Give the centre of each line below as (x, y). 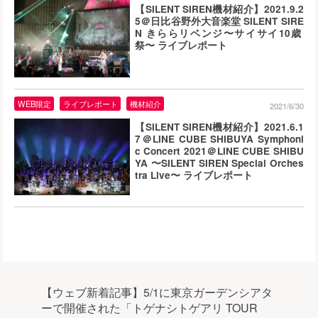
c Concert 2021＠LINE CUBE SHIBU (219, 150)
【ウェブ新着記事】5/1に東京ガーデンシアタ (157, 292)
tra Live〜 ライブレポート (194, 175)
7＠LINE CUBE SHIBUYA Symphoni (219, 138)
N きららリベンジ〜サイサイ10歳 (219, 33)
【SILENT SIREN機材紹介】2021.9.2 (219, 9)
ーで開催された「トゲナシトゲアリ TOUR (149, 307)
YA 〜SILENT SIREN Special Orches (219, 163)
